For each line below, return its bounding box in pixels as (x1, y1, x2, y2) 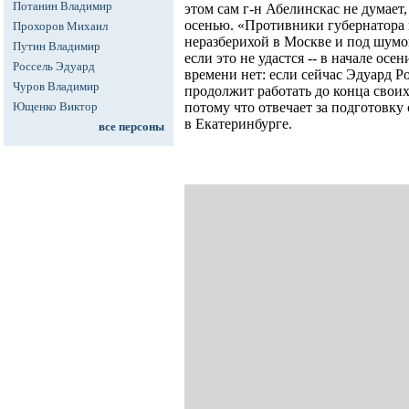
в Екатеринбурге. (184, 116, 292, 132)
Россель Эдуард (13, 59, 95, 73)
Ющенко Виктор (13, 100, 98, 113)
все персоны (99, 120, 164, 133)
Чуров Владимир (13, 79, 100, 93)
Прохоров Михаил (13, 19, 108, 33)
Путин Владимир (13, 39, 100, 53)
